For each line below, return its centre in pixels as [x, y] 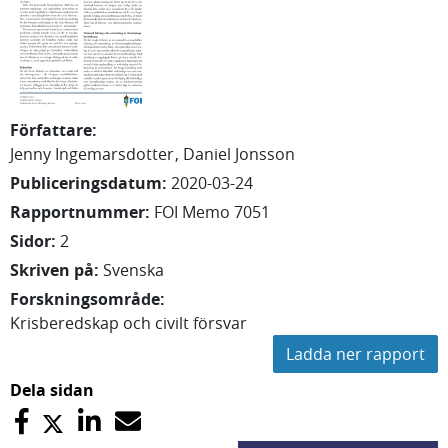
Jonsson [265, 154]
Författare [51, 130]
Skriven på [52, 270]
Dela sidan [52, 390]
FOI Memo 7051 [212, 212]
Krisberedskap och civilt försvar [128, 323]
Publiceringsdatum [86, 183]
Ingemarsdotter [114, 154]
